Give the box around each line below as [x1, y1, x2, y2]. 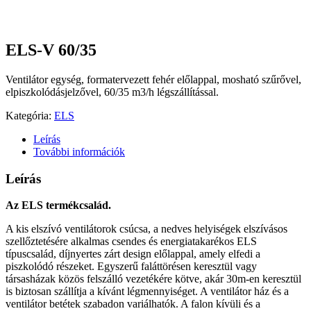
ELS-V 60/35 [6, 40, 96, 59]
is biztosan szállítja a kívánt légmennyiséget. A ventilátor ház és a [6, 285, 289, 298]
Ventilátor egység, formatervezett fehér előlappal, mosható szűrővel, [6, 73, 301, 85]
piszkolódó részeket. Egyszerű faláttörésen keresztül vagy [6, 260, 257, 273]
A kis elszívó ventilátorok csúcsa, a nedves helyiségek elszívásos [6, 223, 287, 235]
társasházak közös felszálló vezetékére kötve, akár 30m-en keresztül [6, 273, 301, 285]
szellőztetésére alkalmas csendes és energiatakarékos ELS [6, 235, 257, 248]
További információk [33, 145, 125, 158]
